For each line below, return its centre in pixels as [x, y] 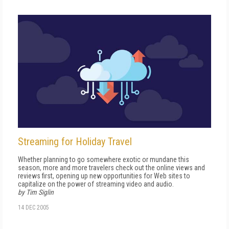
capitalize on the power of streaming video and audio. [96, 184]
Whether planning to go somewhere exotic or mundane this [104, 159]
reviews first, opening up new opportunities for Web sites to [104, 176]
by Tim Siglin [36, 192]
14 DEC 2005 [33, 207]
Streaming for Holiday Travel [75, 141]
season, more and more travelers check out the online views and [111, 167]
